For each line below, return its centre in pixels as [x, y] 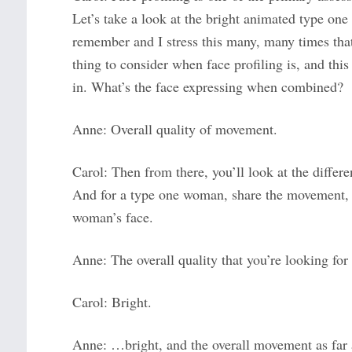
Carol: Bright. [112, 302]
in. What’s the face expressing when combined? [207, 87]
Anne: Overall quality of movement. [174, 129]
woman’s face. [112, 217]
